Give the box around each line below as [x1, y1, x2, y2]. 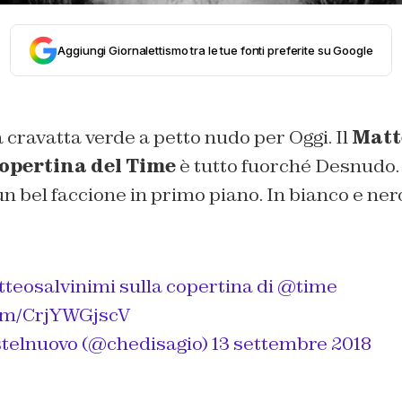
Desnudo [314, 154, 396, 178]
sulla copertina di [115, 275, 277, 298]
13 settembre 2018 [211, 332, 371, 355]
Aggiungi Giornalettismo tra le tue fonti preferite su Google [57, 43, 373, 57]
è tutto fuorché [175, 154, 315, 178]
